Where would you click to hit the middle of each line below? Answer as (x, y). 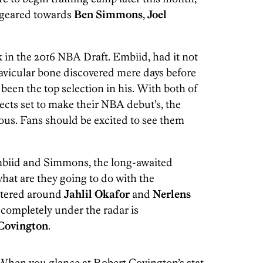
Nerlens (172, 194)
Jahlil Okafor (97, 194)
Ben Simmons (108, 14)
